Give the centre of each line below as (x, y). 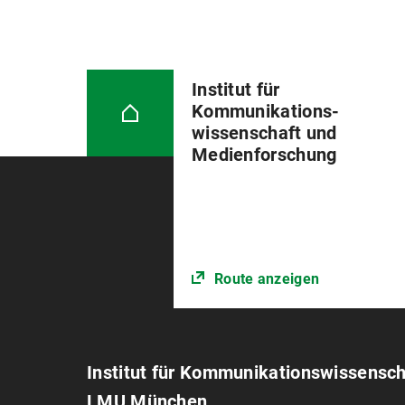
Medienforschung (264, 155)
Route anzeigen (267, 279)
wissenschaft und (264, 133)
